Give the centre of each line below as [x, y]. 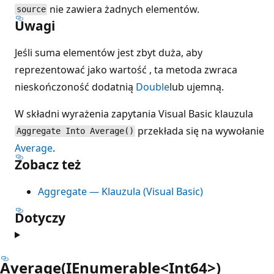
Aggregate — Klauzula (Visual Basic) [120, 191]
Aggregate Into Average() [75, 131]
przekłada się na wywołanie [200, 131]
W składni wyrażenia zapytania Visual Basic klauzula [134, 113]
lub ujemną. [197, 87]
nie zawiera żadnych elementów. [124, 9]
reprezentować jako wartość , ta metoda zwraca [126, 69]
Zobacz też [48, 164]
